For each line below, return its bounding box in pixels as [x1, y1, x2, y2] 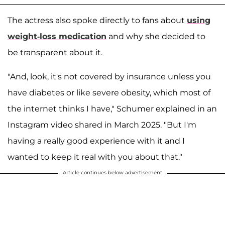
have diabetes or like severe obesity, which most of [8, 88, 210, 98]
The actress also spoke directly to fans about [8, 16, 187, 26]
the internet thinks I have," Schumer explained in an [8, 104, 217, 114]
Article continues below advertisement [63, 169, 162, 176]
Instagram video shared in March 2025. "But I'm [8, 120, 196, 130]
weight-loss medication [8, 32, 106, 42]
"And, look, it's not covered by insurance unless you [8, 72, 211, 82]
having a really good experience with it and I [8, 136, 185, 146]
